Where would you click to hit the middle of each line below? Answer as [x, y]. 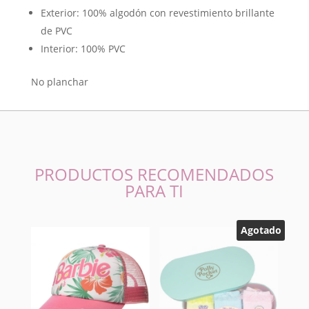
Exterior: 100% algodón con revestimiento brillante [157, 12]
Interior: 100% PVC [83, 48]
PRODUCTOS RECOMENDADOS [154, 174]
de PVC [56, 30]
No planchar [59, 81]
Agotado [261, 230]
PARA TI [154, 190]
